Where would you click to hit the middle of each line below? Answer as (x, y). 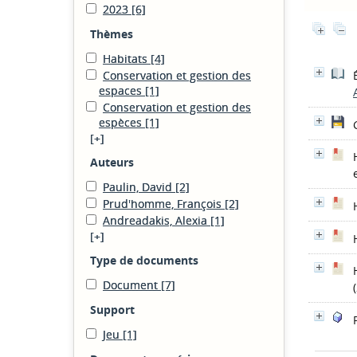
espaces (122, 90)
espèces (122, 122)
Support (112, 310)
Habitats (127, 59)
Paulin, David (139, 187)
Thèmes (112, 34)
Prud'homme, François (164, 204)
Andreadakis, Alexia (157, 220)
